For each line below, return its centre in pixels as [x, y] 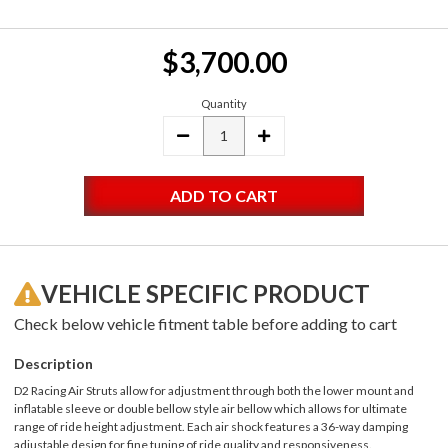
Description [53, 363]
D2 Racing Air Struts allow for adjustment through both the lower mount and [214, 390]
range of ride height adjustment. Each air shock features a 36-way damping [211, 426]
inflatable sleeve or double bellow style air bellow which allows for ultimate [210, 408]
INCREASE [292, 135]
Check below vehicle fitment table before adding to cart [205, 323]
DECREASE [213, 135]
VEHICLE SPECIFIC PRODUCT [205, 293]
